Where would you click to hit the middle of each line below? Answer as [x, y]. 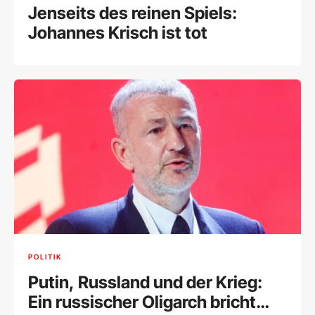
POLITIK [45, 257]
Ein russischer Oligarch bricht [142, 302]
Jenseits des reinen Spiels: [133, 13]
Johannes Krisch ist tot [118, 33]
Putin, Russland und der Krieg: [145, 282]
